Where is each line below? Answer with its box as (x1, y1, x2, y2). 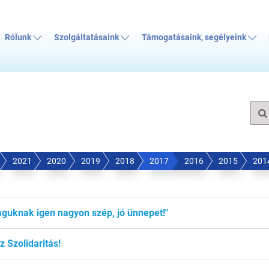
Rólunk (5, 32, 34, 43)
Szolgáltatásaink (53, 32, 121, 43)
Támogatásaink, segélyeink (141, 32, 248, 43)
